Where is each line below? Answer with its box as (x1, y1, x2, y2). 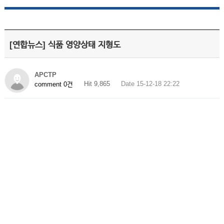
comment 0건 (34, 80, 73, 88)
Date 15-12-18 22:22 (120, 80, 179, 87)
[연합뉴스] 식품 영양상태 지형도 (9, 40, 120, 49)
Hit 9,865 (83, 80, 110, 87)
